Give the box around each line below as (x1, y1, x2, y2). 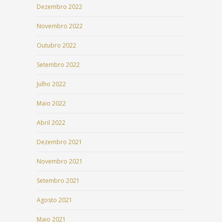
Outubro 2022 (37, 41, 76, 50)
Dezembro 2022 (37, 2, 82, 11)
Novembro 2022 (37, 22, 83, 31)
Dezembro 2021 (37, 138, 82, 147)
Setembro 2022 (37, 60, 80, 69)
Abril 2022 (37, 118, 65, 127)
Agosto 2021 (37, 196, 72, 205)
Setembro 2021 (37, 176, 80, 185)
